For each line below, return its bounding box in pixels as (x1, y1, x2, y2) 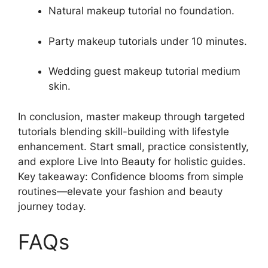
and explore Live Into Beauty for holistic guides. (18, 155, 246, 167)
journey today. (18, 200, 86, 212)
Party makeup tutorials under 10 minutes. (48, 35, 247, 47)
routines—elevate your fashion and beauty (18, 185, 223, 197)
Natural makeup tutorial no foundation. (48, 5, 234, 17)
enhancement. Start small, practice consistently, (18, 140, 249, 153)
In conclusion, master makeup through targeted (18, 110, 245, 123)
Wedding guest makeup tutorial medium (48, 65, 240, 77)
